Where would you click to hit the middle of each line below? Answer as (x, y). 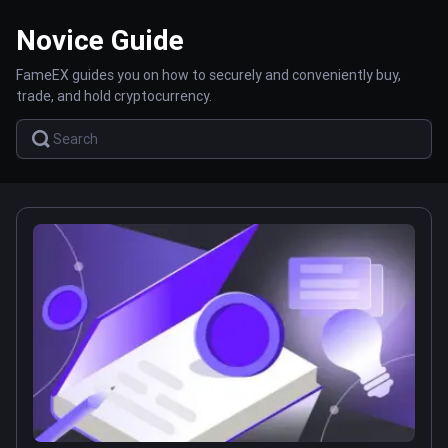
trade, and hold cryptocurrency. (114, 96)
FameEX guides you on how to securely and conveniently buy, (208, 75)
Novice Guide (100, 40)
